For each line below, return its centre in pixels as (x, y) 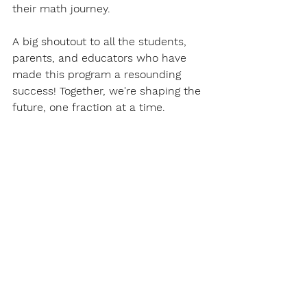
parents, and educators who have (101, 58)
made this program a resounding (98, 75)
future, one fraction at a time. (89, 108)
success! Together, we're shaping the (108, 91)
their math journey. (61, 9)
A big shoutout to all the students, (101, 42)
